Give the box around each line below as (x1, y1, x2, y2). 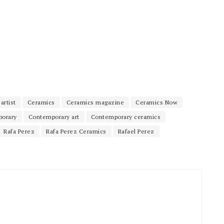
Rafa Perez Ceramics (46, 127, 106, 135)
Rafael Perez (117, 127, 154, 135)
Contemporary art (28, 112, 79, 120)
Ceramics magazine (66, 98, 124, 106)
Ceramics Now (135, 98, 177, 106)
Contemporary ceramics (90, 112, 160, 120)
